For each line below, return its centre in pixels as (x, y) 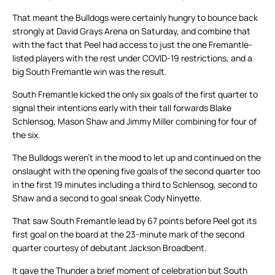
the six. (26, 135)
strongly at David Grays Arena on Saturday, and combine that (131, 31)
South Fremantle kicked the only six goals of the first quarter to (135, 95)
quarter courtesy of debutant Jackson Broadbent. (110, 248)
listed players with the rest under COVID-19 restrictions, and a (132, 58)
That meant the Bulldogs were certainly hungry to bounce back (135, 18)
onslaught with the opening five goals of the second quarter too (136, 171)
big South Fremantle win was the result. (90, 72)
